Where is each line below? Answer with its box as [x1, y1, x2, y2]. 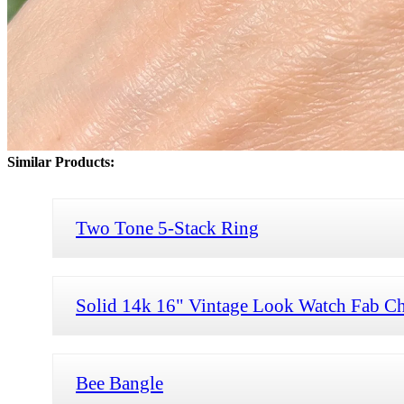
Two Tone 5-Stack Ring [76, 216, 259, 238]
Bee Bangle [76, 372, 163, 393]
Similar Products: [7, 153, 115, 170]
